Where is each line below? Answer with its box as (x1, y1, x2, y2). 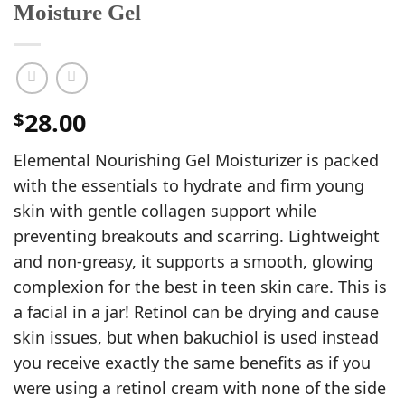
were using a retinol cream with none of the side (14, 376, 386, 399)
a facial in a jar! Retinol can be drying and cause (14, 300, 379, 323)
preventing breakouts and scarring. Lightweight (14, 224, 380, 247)
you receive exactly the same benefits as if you (14, 351, 371, 373)
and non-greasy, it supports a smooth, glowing (14, 250, 373, 272)
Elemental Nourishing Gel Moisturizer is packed (14, 148, 379, 171)
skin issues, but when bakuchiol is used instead (14, 325, 379, 348)
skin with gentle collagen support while (14, 199, 316, 221)
